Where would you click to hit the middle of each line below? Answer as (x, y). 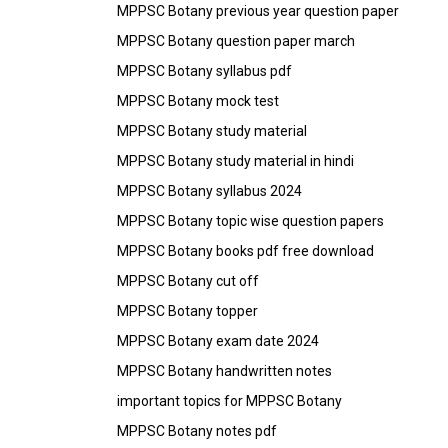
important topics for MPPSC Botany (229, 400)
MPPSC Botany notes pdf (197, 430)
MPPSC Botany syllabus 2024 (209, 190)
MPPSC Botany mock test (198, 100)
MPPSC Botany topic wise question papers (250, 220)
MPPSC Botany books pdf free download (245, 250)
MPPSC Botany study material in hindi (235, 160)
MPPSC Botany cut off (188, 280)
